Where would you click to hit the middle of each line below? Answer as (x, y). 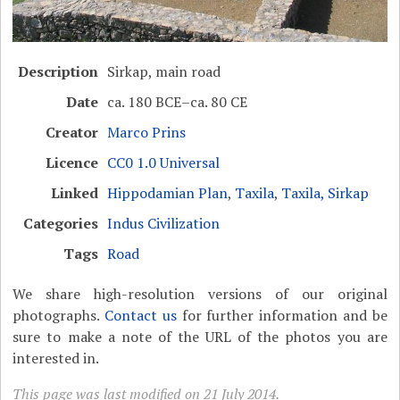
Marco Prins (147, 132)
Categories (61, 223)
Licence (72, 162)
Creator (72, 132)
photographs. (59, 315)
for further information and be (282, 315)
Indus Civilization (164, 223)
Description (58, 71)
